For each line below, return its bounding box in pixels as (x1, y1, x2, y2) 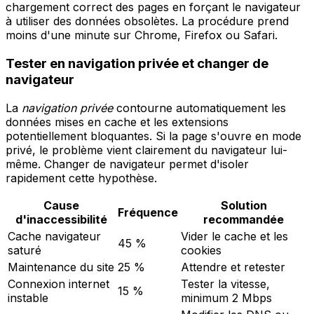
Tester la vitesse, (181, 276, 270, 291)
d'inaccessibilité (15, 212, 107, 226)
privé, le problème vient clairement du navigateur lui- (6, 142, 287, 157)
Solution (220, 198, 267, 212)
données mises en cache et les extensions (6, 114, 228, 129)
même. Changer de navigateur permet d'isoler (6, 156, 249, 171)
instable (8, 290, 48, 305)
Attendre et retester (181, 259, 285, 274)
